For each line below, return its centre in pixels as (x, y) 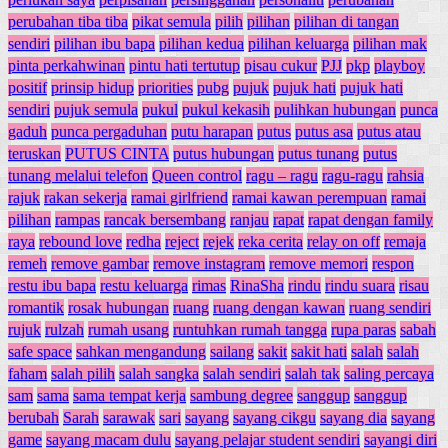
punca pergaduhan (109, 131)
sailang (232, 351)
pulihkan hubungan (335, 109)
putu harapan (212, 131)
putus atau (389, 131)
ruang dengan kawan (279, 307)
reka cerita (270, 241)
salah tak (312, 373)
